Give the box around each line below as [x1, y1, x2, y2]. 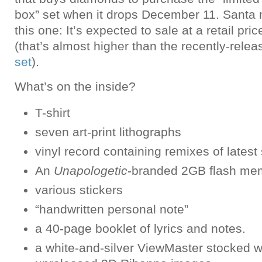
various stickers [35, 183, 123, 196]
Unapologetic [54, 164, 127, 177]
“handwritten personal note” [35, 202, 188, 216]
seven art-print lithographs [35, 125, 181, 139]
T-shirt [35, 106, 70, 119]
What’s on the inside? [15, 80, 136, 93]
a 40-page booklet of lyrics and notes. [35, 222, 246, 235]
